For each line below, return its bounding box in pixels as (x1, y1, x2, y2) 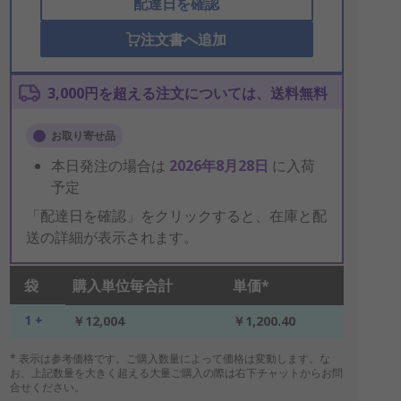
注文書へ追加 (141, 30, 227, 49)
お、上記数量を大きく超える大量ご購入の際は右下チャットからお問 (9, 365, 343, 380)
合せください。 (9, 380, 85, 395)
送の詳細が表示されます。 (25, 227, 198, 247)
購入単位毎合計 (72, 276, 173, 295)
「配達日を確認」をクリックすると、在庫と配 (25, 206, 327, 226)
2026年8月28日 (168, 156, 272, 175)
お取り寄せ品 (50, 128, 115, 143)
